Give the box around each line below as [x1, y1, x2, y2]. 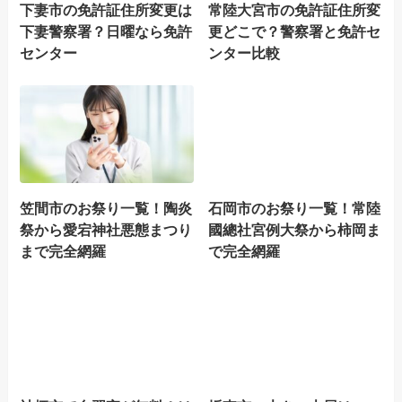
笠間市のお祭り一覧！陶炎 [20, 200, 193, 217]
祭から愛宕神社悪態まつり [20, 222, 193, 239]
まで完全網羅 [20, 243, 107, 260]
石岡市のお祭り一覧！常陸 [208, 200, 381, 217]
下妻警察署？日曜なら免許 [20, 22, 193, 39]
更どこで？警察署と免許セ [208, 22, 381, 39]
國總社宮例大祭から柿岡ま [208, 222, 381, 239]
